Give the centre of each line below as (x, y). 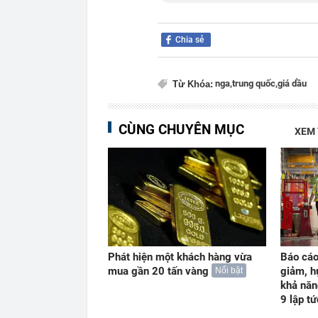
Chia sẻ (190, 40)
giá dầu (292, 83)
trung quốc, (255, 83)
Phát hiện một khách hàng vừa (180, 257)
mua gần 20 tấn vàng (158, 272)
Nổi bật (229, 271)
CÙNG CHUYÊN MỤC (181, 130)
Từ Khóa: (193, 84)
